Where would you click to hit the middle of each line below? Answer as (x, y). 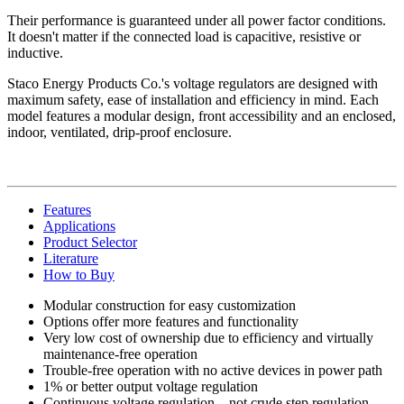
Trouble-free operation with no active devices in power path (213, 370)
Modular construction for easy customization (170, 305)
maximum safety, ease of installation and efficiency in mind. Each (193, 99)
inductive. (35, 52)
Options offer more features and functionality (171, 321)
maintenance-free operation (120, 353)
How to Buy (79, 274)
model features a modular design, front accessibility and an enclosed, (202, 115)
